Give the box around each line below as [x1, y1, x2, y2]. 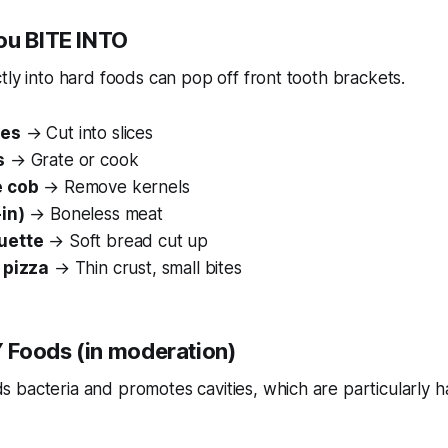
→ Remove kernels [38, 177, 190, 198]
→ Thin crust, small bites [49, 258, 242, 279]
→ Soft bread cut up [43, 231, 209, 252]
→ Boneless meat [24, 204, 163, 225]
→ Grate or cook [5, 150, 139, 171]
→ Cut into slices [20, 123, 153, 144]
